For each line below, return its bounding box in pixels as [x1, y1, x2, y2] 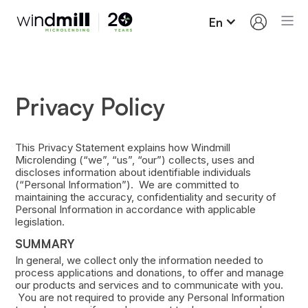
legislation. [14, 215, 65, 229]
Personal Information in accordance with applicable [14, 203, 256, 217]
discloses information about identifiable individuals [14, 166, 251, 179]
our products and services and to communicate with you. [14, 278, 283, 291]
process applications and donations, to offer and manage [14, 265, 284, 279]
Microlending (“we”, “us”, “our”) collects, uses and [14, 153, 254, 167]
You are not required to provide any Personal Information [14, 290, 285, 304]
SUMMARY [14, 236, 75, 252]
